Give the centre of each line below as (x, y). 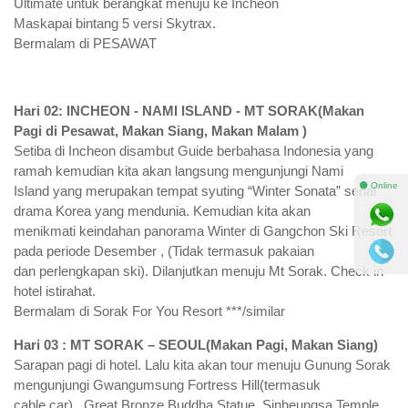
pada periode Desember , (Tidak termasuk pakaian (164, 250)
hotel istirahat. (55, 291)
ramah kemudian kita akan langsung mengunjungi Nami (178, 170)
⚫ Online (378, 185)
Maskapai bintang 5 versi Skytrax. (115, 23)
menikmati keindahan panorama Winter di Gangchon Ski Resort (203, 230)
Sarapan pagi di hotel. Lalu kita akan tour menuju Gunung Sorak (202, 364)
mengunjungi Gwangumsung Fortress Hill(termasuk (167, 384)
